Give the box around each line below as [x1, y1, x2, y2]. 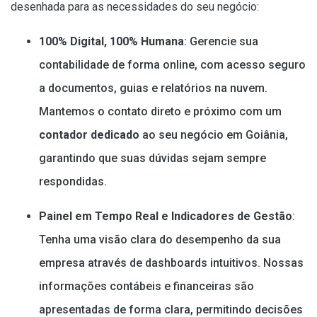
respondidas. [39, 174, 107, 188]
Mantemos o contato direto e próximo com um [39, 104, 282, 118]
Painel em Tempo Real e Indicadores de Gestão [39, 209, 292, 223]
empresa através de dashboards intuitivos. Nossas [39, 255, 304, 270]
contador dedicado [39, 127, 139, 142]
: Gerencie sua [184, 34, 258, 48]
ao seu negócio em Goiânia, [139, 127, 288, 142]
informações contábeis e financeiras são [39, 279, 254, 293]
